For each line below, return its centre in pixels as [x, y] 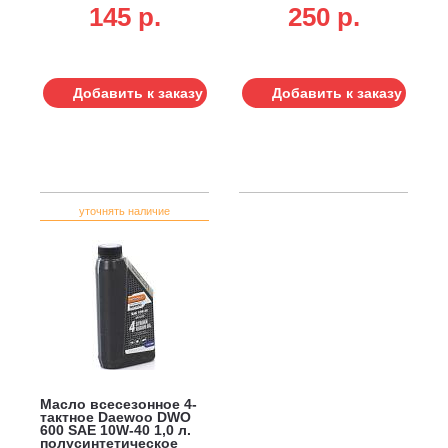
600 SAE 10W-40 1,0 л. [115, 429]
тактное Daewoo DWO [115, 416]
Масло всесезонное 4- [118, 403]
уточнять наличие [124, 210]
